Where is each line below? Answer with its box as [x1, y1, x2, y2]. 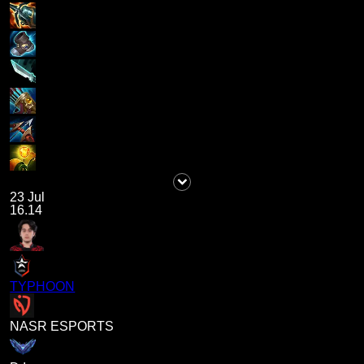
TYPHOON [10, 279, 76, 294]
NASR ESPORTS [10, 319, 115, 334]
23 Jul [10, 190, 45, 205]
